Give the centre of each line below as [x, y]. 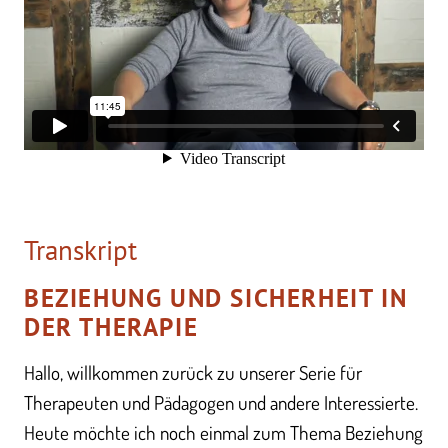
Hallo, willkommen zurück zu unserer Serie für [193, 372]
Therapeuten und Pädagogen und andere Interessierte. [221, 402]
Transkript [80, 250]
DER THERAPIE [111, 327]
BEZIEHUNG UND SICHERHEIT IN [216, 298]
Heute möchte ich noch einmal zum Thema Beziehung [223, 432]
